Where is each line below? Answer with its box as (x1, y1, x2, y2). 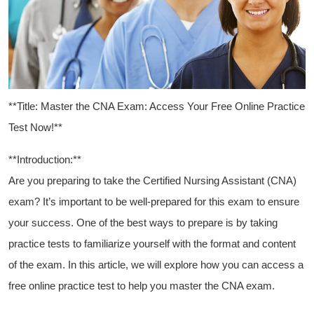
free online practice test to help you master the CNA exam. (8, 280, 275, 292)
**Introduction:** (8, 153, 81, 166)
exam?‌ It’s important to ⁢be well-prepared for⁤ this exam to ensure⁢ (8, 196, 299, 208)
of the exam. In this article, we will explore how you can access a (8, 259, 303, 271)
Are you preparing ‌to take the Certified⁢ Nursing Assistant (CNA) (8, 175, 296, 187)
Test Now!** (8, 121, 62, 134)
